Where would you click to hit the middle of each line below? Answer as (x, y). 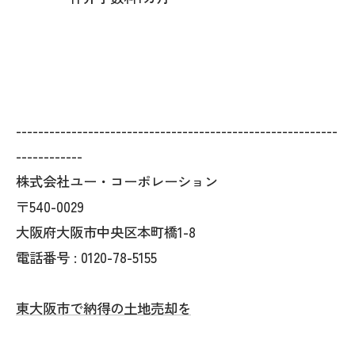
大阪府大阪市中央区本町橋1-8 (106, 232)
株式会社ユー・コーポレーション (117, 181)
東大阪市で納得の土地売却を (103, 308)
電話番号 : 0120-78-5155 (86, 258)
